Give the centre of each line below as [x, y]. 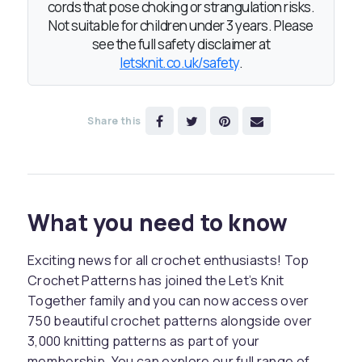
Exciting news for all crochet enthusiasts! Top [168, 261]
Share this [114, 121]
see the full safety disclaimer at [181, 44]
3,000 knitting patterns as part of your [143, 341]
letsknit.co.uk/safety [179, 63]
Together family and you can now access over [168, 301]
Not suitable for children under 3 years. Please [181, 26]
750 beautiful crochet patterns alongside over [170, 321]
